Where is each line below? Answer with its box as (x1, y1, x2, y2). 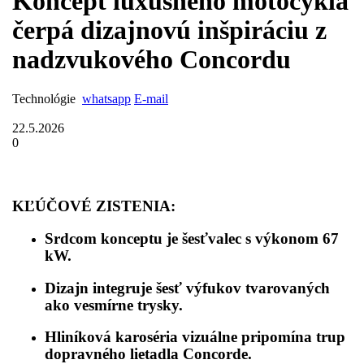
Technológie (12, 91, 76, 106)
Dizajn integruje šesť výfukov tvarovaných (45, 279, 330, 297)
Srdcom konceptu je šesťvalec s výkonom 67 (45, 230, 339, 248)
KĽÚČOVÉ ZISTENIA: (12, 197, 175, 215)
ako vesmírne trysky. (45, 296, 183, 314)
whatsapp (82, 91, 131, 106)
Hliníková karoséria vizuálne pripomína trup (45, 328, 345, 346)
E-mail (134, 91, 168, 106)
